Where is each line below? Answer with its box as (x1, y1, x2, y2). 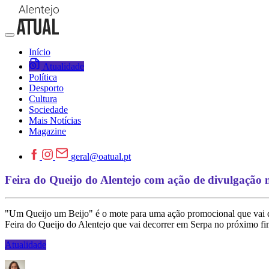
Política (29, 72, 57, 82)
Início (29, 47, 50, 57)
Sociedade (29, 104, 68, 115)
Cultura (29, 94, 57, 104)
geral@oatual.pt (71, 151, 131, 162)
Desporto (29, 83, 64, 93)
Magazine (29, 126, 66, 136)
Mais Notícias (29, 115, 81, 125)
